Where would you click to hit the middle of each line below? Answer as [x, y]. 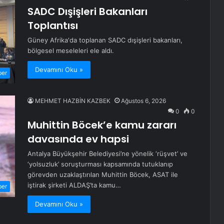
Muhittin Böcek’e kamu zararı [102, 125]
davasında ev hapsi [78, 139]
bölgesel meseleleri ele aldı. [71, 51]
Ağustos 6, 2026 [143, 101]
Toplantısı [53, 26]
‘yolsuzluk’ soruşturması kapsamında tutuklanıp [100, 164]
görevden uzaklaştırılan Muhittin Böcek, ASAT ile [103, 175]
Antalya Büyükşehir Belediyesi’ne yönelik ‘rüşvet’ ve [107, 154]
